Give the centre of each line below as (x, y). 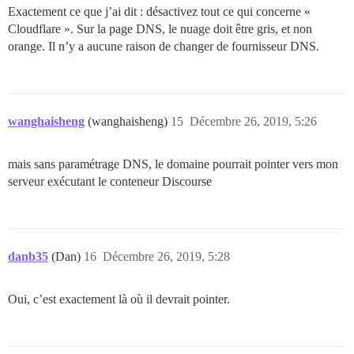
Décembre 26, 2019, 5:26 (253, 121)
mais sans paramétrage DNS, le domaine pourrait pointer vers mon (173, 164)
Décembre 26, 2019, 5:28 (166, 256)
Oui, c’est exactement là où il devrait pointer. (119, 299)
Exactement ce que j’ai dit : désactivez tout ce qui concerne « (159, 11)
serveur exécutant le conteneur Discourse (110, 181)
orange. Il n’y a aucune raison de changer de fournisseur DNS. (164, 46)
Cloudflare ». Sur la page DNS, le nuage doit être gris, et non (160, 28)
